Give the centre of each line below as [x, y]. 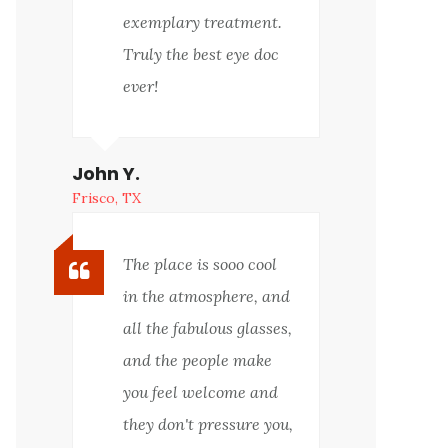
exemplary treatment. [202, 22]
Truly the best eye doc [201, 54]
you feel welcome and [200, 392]
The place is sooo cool [200, 264]
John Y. [106, 174]
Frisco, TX [106, 198]
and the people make [197, 360]
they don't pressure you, [208, 424]
